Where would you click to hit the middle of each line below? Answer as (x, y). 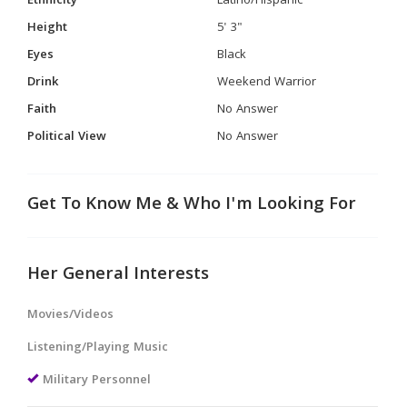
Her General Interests (118, 275)
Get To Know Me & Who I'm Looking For (192, 205)
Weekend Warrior (267, 82)
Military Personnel (97, 380)
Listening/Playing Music (98, 347)
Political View (67, 137)
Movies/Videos (70, 315)
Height (47, 28)
